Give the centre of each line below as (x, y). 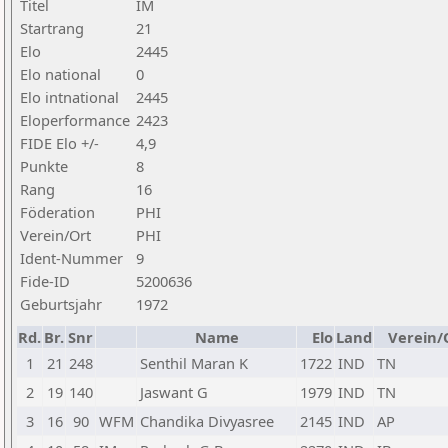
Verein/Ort (55, 235)
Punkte (44, 166)
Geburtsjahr (61, 304)
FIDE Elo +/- (59, 143)
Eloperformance (75, 120)
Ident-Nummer (71, 258)
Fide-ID (45, 281)
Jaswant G (174, 392)
